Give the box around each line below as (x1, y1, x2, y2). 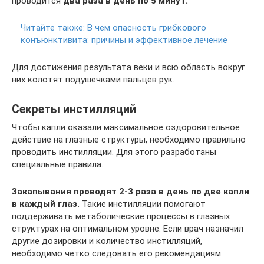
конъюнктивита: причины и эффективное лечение (21, 34, 227, 45)
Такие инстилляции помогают (80, 198, 206, 209)
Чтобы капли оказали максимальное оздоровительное (12, 121, 240, 133)
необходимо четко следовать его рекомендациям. (12, 247, 223, 259)
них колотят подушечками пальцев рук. (12, 74, 174, 85)
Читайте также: (21, 22, 85, 33)
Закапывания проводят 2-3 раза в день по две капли (12, 186, 249, 197)
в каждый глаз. (12, 198, 80, 209)
